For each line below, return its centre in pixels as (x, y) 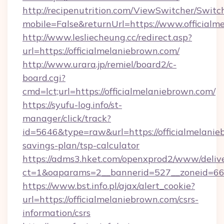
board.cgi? (44, 78)
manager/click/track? (67, 118)
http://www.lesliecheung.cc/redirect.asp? (107, 37)
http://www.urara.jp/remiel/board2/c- (99, 64)
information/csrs (56, 213)
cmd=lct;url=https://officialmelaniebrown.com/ (119, 91)
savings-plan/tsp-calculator (81, 145)
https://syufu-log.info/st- (72, 105)
